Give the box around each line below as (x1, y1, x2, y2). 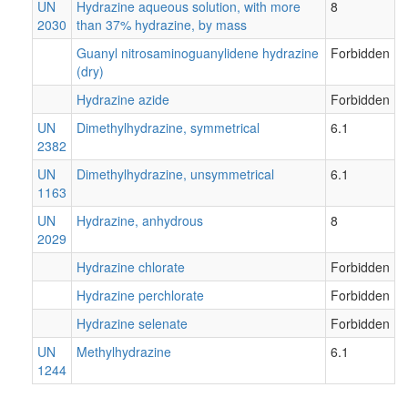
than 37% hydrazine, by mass (76, 15, 247, 34)
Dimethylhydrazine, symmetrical (76, 117, 260, 137)
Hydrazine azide (76, 89, 169, 108)
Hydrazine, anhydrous (76, 210, 203, 229)
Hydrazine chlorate (76, 257, 185, 276)
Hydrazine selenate (76, 313, 188, 332)
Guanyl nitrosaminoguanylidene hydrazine (76, 43, 319, 62)
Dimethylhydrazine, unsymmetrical (76, 164, 274, 183)
